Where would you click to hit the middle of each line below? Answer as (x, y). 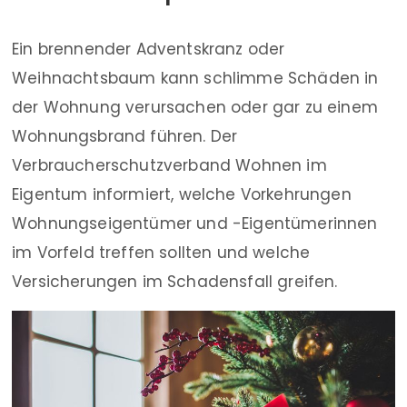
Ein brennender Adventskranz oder (149, 49)
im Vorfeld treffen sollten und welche (161, 253)
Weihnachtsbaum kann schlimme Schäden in (195, 78)
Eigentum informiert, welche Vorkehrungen (182, 194)
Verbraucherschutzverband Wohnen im (169, 165)
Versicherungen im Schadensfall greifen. (175, 282)
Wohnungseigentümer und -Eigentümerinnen (195, 223)
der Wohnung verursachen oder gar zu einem (195, 107)
